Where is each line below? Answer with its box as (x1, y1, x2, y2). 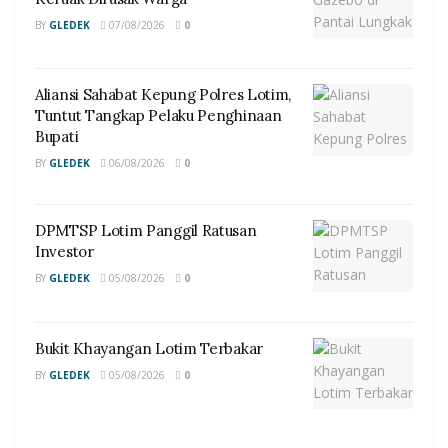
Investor (35, 242, 94, 262)
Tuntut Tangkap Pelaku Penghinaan (35, 106, 282, 126)
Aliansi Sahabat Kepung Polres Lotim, (35, 85, 292, 105)
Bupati (35, 127, 79, 147)
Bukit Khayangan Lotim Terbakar (35, 338, 263, 358)
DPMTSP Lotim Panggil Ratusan (35, 221, 257, 241)
